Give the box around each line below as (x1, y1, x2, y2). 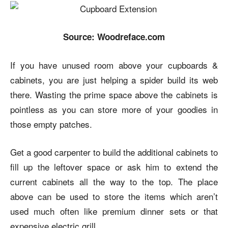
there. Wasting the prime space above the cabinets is (10, 88, 218, 101)
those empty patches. (10, 117, 92, 130)
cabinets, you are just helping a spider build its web (10, 73, 218, 86)
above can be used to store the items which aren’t (10, 189, 218, 203)
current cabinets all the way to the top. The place (10, 175, 218, 188)
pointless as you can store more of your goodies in (10, 102, 218, 116)
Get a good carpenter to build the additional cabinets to (10, 145, 218, 158)
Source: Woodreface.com (63, 30, 165, 43)
